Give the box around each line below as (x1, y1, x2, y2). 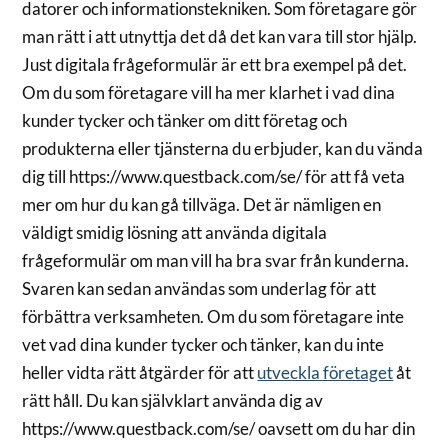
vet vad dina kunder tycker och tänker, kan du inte (22, 333, 385, 355)
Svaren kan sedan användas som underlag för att (22, 277, 377, 299)
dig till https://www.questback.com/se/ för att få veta (22, 165, 406, 187)
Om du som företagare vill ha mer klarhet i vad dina (22, 81, 396, 103)
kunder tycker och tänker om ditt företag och (22, 109, 348, 131)
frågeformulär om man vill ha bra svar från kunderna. (22, 249, 410, 271)
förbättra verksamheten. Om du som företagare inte (22, 305, 405, 327)
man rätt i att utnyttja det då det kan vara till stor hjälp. (22, 25, 418, 47)
